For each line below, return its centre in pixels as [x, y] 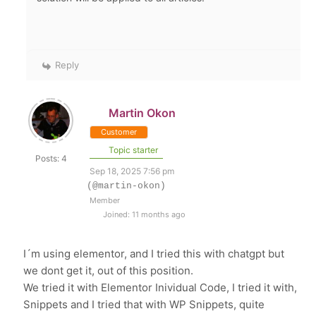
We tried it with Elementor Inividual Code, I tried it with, [160, 288]
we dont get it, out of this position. [109, 271]
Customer [119, 132]
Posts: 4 [51, 159]
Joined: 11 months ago [144, 215]
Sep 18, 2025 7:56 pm [132, 171]
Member [105, 201]
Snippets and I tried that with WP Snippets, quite [144, 305]
